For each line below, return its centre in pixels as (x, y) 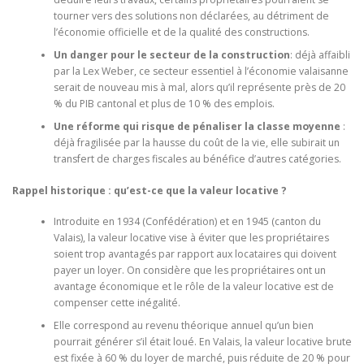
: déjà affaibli (320, 55)
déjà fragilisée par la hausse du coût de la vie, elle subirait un (196, 143)
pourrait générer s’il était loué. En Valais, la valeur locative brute (202, 342)
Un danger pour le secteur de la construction (171, 55)
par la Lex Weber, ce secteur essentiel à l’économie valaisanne (201, 71)
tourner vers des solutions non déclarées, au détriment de (191, 16)
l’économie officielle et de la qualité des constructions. (181, 32)
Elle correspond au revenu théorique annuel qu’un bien (183, 326)
